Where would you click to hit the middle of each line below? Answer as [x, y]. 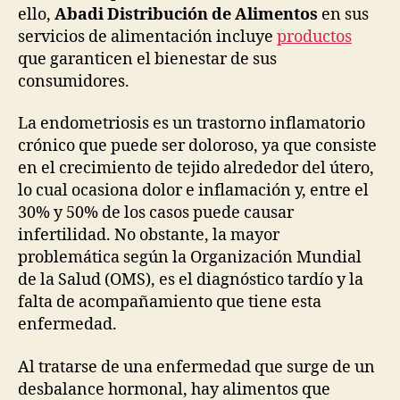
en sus [343, 14]
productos [314, 37]
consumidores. [74, 81]
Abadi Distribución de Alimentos [184, 14]
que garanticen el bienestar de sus [147, 59]
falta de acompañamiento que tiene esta [170, 302]
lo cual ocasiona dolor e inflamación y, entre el [193, 191]
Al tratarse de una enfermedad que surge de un [196, 367]
